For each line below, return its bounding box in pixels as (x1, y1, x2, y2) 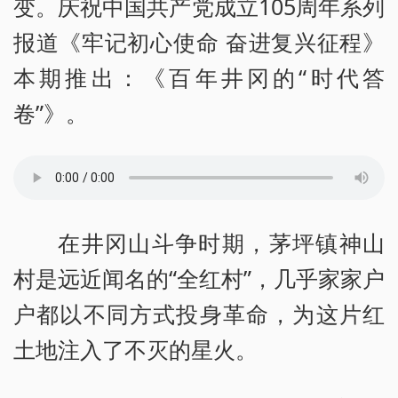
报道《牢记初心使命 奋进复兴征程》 (13, 27, 385, 58)
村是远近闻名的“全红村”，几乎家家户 (13, 263, 385, 294)
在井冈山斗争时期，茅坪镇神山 (58, 227, 385, 259)
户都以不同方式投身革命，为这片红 (13, 298, 385, 330)
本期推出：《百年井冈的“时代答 (13, 62, 385, 93)
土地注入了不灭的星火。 (13, 334, 258, 365)
